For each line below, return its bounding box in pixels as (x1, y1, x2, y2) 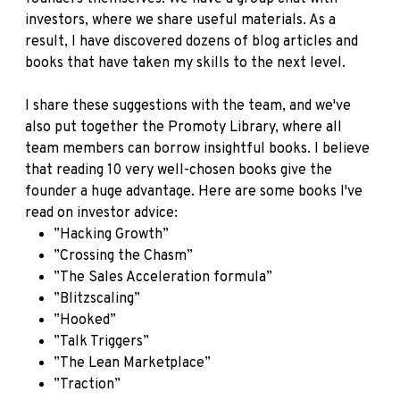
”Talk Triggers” (54, 333, 149, 352)
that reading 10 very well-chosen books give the (25, 162, 332, 180)
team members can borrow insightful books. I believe (25, 140, 370, 159)
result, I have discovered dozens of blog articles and (25, 33, 358, 52)
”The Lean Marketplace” (54, 354, 211, 373)
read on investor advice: (25, 204, 178, 223)
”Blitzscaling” (54, 290, 140, 309)
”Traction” (54, 376, 121, 395)
